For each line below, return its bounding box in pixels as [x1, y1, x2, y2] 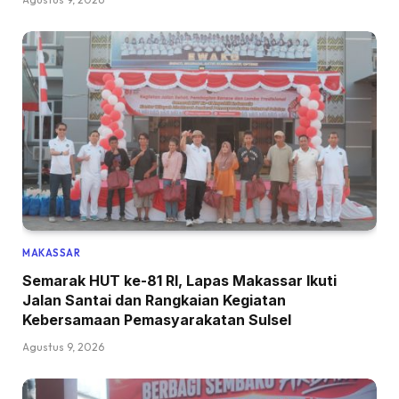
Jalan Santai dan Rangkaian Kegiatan [22, 290, 286, 309]
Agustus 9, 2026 [22, 339, 104, 354]
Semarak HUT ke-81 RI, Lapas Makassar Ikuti [22, 271, 337, 289]
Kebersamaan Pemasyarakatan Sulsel [22, 310, 291, 329]
